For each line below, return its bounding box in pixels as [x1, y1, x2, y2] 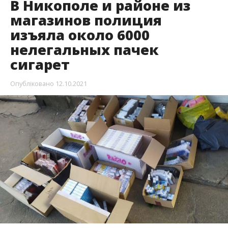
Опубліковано [10, 79, 54, 89]
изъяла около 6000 [10, 25, 150, 45]
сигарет [10, 55, 70, 74]
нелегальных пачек [10, 40, 159, 60]
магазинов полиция [10, 11, 162, 30]
